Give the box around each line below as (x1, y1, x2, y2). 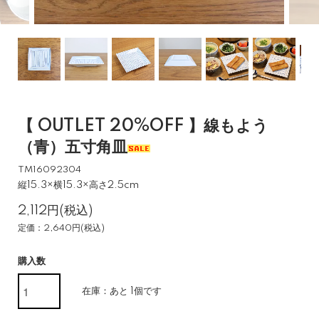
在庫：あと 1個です (82, 286, 162, 296)
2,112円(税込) (18, 204, 93, 217)
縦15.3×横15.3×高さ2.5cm (18, 180, 139, 190)
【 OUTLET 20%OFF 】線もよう (18, 117, 268, 135)
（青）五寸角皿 (18, 139, 127, 157)
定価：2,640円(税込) (18, 224, 105, 233)
